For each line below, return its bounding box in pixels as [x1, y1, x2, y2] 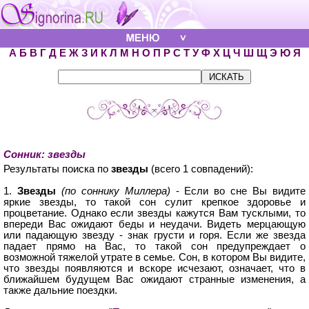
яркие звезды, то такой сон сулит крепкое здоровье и [3, 197, 306, 208]
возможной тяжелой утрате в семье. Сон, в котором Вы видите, [3, 252, 306, 263]
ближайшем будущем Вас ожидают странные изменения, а [3, 274, 306, 285]
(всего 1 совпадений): [148, 163, 253, 175]
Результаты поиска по [3, 163, 111, 175]
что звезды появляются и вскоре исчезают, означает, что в [3, 263, 306, 274]
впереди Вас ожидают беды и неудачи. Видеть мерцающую [3, 219, 306, 230]
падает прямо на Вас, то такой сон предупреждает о [3, 241, 306, 252]
